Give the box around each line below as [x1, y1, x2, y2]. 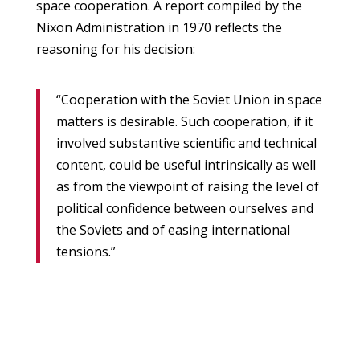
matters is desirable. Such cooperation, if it [55, 112, 313, 131]
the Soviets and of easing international [55, 221, 290, 239]
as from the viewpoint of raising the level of [55, 178, 319, 196]
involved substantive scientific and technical [55, 134, 317, 153]
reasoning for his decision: [35, 40, 195, 59]
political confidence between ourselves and [55, 199, 313, 218]
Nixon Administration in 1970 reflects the [35, 18, 282, 37]
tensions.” [55, 243, 116, 261]
